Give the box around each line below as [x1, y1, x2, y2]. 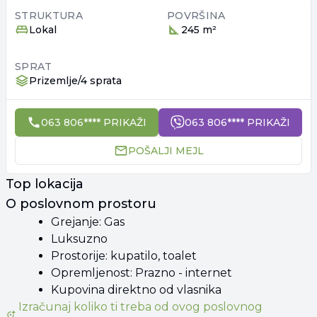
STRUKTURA [15, 8, 83, 22]
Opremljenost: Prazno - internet [51, 265, 232, 279]
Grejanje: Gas [51, 214, 125, 229]
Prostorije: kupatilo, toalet [51, 248, 197, 263]
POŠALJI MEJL [127, 144, 204, 157]
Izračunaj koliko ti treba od [18, 299, 173, 313]
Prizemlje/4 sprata [29, 74, 122, 87]
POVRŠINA [167, 8, 226, 22]
